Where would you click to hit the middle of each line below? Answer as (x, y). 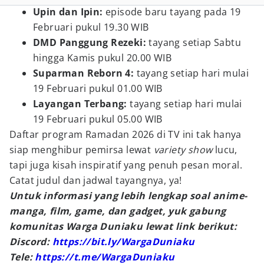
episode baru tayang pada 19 (173, 12)
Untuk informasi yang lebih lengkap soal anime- (128, 196)
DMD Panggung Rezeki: (91, 42)
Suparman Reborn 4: (85, 73)
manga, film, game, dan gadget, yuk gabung (118, 211)
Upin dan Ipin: (69, 12)
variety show (184, 150)
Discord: (31, 242)
